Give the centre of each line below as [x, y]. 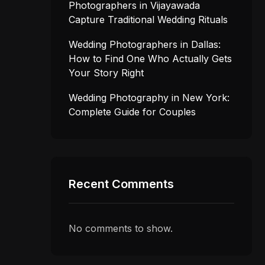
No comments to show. [121, 228]
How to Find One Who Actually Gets [150, 59]
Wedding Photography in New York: [149, 98]
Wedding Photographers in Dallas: [145, 44]
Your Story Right [106, 73]
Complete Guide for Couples [132, 112]
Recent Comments [121, 184]
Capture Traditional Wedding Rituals [148, 20]
